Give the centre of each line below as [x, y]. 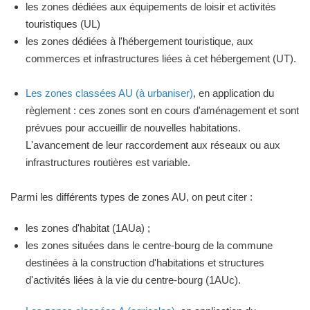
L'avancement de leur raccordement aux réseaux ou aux [153, 145]
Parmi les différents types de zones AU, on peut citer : [131, 197]
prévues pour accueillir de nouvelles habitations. [133, 128]
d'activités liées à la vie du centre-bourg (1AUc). [133, 280]
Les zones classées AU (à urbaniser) [109, 93]
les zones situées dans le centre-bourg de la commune [149, 245]
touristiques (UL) [63, 24]
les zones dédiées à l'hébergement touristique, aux [139, 41]
